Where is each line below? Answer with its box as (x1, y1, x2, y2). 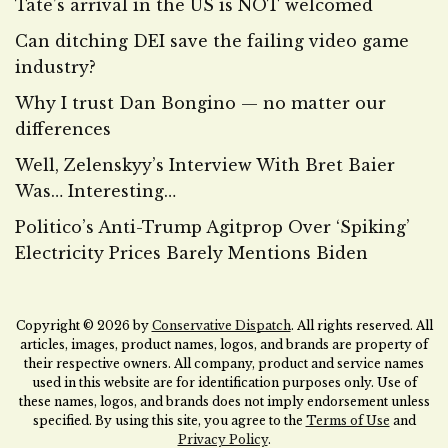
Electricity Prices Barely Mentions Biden (15, 243, 368, 263)
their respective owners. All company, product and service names (24, 356, 424, 371)
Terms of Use (305, 413, 390, 428)
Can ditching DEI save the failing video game (15, 31, 409, 51)
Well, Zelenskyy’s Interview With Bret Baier (15, 155, 395, 175)
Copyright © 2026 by (15, 318, 152, 333)
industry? (15, 57, 96, 77)
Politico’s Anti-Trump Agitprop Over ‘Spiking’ (15, 217, 410, 237)
